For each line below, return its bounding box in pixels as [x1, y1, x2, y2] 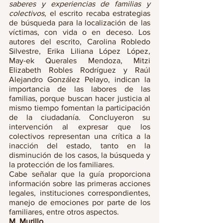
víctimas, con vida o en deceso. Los [9, 28, 150, 36]
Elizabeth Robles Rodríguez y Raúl [9, 66, 150, 74]
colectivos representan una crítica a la [9, 132, 150, 140]
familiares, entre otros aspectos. [9, 208, 121, 216]
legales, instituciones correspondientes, [9, 189, 150, 197]
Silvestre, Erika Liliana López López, [9, 47, 150, 55]
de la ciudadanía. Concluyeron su [9, 113, 150, 121]
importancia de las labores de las [9, 85, 150, 93]
